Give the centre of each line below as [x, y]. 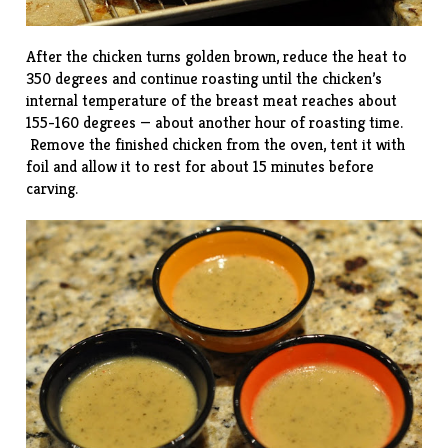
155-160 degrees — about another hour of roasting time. [215, 123]
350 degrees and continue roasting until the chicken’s [204, 79]
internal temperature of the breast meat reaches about [212, 101]
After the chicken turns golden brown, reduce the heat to [217, 57]
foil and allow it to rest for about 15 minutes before [200, 167]
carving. [52, 189]
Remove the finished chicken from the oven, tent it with [216, 145]
